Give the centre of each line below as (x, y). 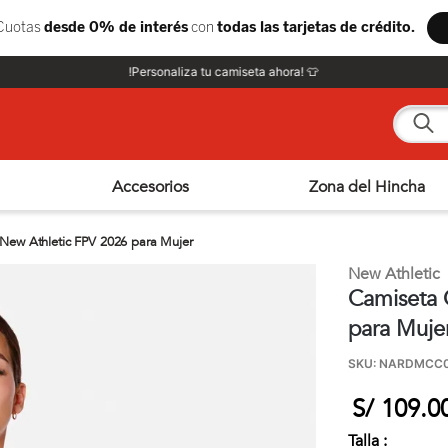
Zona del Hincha (366, 187)
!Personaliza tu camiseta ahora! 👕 (224, 72)
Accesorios (150, 187)
